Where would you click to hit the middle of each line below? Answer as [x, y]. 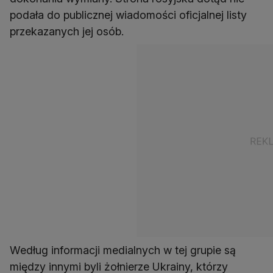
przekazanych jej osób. [67, 31]
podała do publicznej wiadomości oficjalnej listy [128, 15]
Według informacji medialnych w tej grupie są [123, 250]
